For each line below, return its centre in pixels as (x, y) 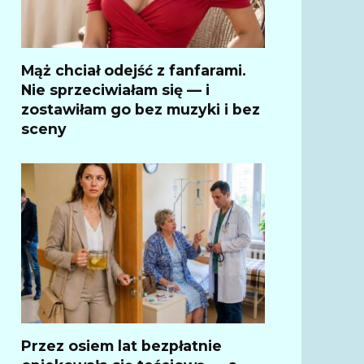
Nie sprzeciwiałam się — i (115, 89)
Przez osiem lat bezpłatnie (121, 345)
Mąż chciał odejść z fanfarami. (134, 70)
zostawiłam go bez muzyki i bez (141, 109)
